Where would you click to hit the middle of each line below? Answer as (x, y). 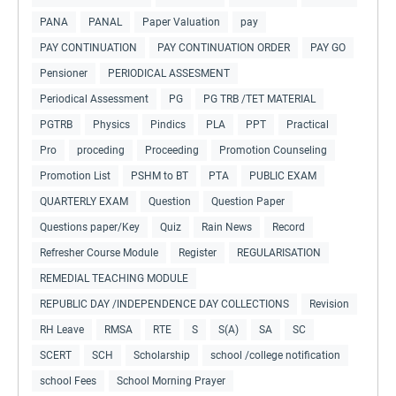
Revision (329, 304)
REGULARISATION (279, 252)
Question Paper (248, 201)
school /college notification (275, 355)
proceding (101, 150)
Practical (308, 124)
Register (198, 252)
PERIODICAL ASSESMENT (169, 73)
